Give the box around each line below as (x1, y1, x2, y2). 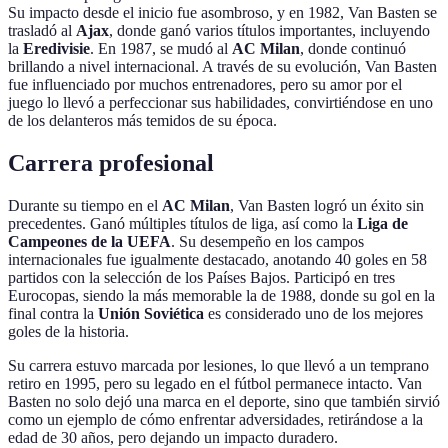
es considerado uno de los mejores (204, 305, 423, 323)
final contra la (8, 305, 98, 323)
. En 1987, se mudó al (90, 40, 232, 58)
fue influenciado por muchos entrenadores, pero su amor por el (8, 76, 402, 94)
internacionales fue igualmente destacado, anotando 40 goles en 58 (8, 251, 427, 269)
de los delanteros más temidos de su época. (8, 112, 277, 130)
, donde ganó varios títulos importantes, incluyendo (109, 22, 430, 40)
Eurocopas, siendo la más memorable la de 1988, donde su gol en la (8, 287, 435, 305)
